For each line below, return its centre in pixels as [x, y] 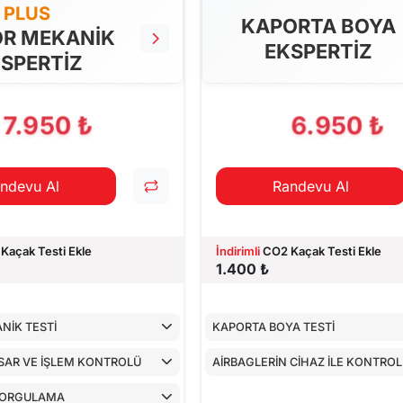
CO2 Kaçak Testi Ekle [321, 251]
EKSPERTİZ [318, 51]
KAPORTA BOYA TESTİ [273, 327]
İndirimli [238, 251]
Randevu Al [310, 186]
